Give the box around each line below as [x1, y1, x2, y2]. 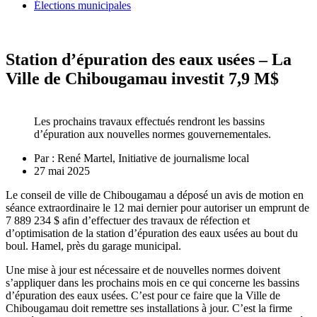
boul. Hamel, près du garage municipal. [6, 240, 181, 253]
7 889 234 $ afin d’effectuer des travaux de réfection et [6, 214, 250, 227]
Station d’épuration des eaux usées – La [6, 50, 292, 69]
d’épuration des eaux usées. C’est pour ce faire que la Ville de [6, 289, 280, 302]
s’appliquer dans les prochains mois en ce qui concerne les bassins [6, 277, 299, 289]
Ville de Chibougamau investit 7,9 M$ [6, 69, 279, 88]
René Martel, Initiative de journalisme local [54, 152, 249, 165]
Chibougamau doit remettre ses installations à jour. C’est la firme [6, 302, 292, 315]
